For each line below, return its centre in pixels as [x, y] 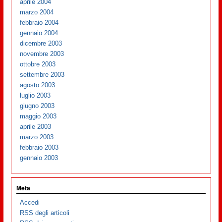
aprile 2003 [36, 126]
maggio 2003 [38, 116]
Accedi [30, 203]
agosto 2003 [38, 85]
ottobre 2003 [38, 64]
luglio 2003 [35, 95]
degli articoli [52, 213]
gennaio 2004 [39, 33]
